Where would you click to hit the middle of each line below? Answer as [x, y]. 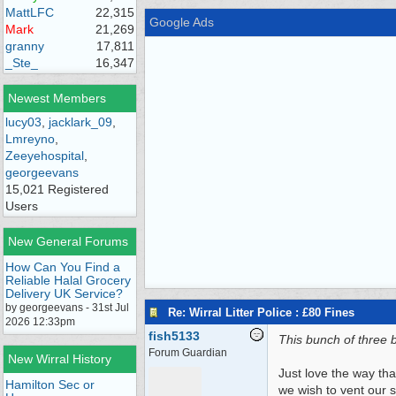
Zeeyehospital [45, 156]
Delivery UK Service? [64, 293]
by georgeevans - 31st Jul [67, 308]
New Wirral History [60, 359]
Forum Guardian [188, 353]
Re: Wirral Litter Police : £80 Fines [261, 312]
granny [25, 46]
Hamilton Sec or [50, 385]
